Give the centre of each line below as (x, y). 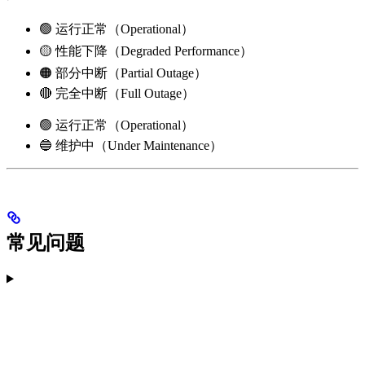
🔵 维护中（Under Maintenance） (131, 145)
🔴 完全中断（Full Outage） (117, 93)
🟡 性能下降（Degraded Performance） (146, 51)
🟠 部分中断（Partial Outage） (123, 73)
